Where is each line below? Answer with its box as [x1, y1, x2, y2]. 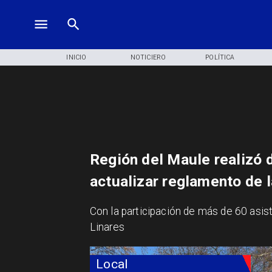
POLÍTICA [205, 53, 235, 61]
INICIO [66, 53, 87, 61]
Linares [89, 221, 124, 234]
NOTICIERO [131, 53, 166, 61]
